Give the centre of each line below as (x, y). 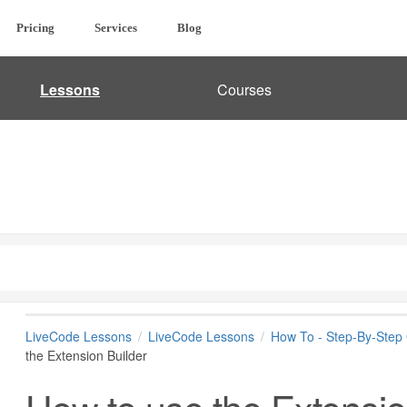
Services (115, 28)
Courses (244, 89)
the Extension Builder (86, 355)
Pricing (35, 28)
